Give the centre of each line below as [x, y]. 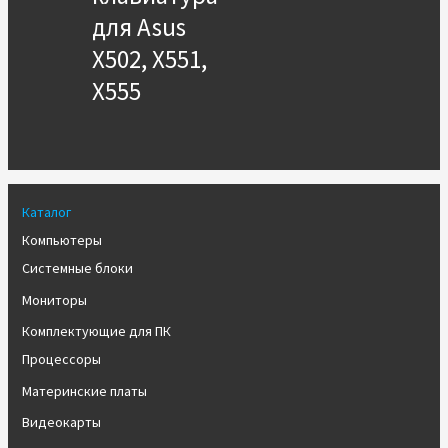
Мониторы [54, 299]
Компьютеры [61, 240]
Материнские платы [84, 390]
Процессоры [61, 359]
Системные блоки [77, 268]
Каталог [46, 212]
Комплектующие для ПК [96, 331]
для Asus [138, 27]
